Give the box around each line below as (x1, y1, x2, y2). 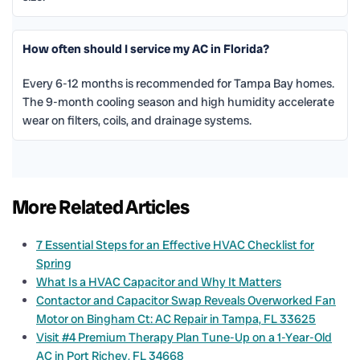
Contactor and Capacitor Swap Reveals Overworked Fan (36, 292, 336, 309)
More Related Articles (12, 194, 190, 219)
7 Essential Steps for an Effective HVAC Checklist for (36, 236, 314, 253)
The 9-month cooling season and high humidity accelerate (22, 93, 334, 110)
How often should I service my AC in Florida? (22, 40, 269, 57)
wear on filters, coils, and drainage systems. (22, 112, 252, 129)
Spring (36, 255, 72, 272)
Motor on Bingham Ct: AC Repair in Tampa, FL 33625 (36, 310, 316, 327)
